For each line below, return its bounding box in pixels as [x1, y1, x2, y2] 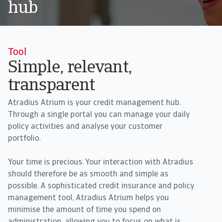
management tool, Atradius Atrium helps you [8, 194, 169, 202]
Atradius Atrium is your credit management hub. [8, 99, 181, 107]
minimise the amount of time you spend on [8, 206, 161, 214]
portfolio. [8, 135, 41, 143]
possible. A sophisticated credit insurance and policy [8, 182, 194, 190]
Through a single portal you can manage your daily [8, 111, 190, 119]
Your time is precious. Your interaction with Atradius [8, 159, 193, 166]
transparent [8, 77, 95, 95]
